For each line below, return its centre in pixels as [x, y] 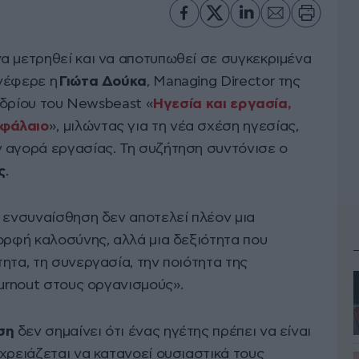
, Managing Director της [224, 82]
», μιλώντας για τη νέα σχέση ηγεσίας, [173, 127]
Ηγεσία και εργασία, [222, 105]
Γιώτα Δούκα [103, 82]
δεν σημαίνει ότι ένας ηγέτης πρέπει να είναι [164, 332]
